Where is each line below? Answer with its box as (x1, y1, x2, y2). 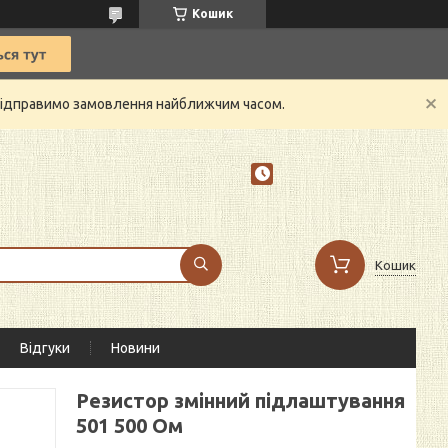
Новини (111, 340, 160, 356)
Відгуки (20, 340, 70, 356)
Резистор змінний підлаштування (76, 389, 405, 412)
